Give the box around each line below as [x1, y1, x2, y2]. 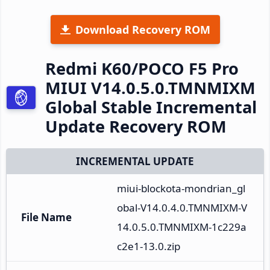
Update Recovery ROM [45, 115, 227, 137]
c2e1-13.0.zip [117, 239, 180, 253]
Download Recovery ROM [75, 22, 210, 37]
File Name [21, 210, 72, 224]
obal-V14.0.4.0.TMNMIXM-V [117, 200, 247, 215]
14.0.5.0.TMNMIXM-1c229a [117, 219, 246, 234]
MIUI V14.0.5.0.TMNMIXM [45, 76, 256, 99]
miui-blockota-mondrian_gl [117, 181, 245, 195]
